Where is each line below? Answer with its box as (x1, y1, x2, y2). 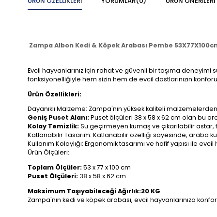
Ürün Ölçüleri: (28, 148, 69, 157)
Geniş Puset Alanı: (28, 113, 89, 122)
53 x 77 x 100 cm (82, 163, 131, 172)
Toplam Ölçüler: (28, 163, 82, 172)
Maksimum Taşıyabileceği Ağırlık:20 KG (28, 187, 160, 196)
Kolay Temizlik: (28, 122, 79, 131)
